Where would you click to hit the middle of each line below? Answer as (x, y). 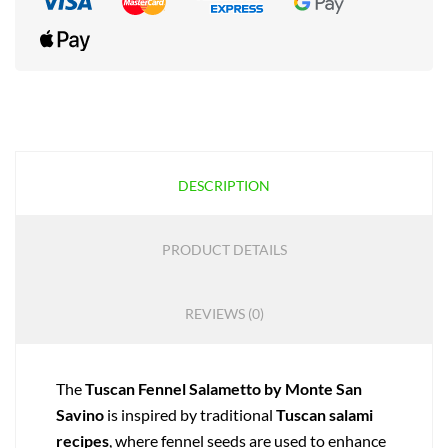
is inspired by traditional (190, 415)
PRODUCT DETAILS (224, 250)
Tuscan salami (324, 415)
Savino (80, 415)
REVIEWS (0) (224, 314)
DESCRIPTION (224, 186)
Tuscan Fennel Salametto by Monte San (223, 389)
